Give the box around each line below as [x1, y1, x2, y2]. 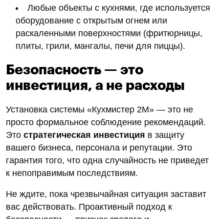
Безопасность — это [6, 63, 143, 77]
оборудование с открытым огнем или [16, 15, 167, 25]
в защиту [145, 130, 184, 140]
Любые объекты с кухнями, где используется [27, 2, 210, 13]
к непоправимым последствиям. [6, 168, 138, 178]
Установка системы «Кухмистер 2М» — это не [6, 104, 193, 114]
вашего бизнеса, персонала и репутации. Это [6, 142, 192, 153]
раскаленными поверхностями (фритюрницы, [16, 28, 202, 38]
